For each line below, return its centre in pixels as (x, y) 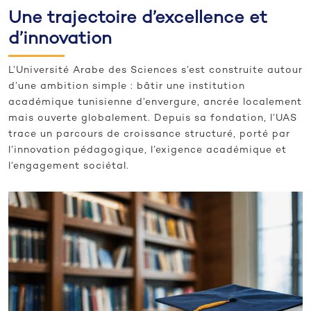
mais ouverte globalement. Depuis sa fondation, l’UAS (153, 119)
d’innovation (60, 40)
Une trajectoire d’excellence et (138, 19)
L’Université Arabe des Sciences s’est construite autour (155, 71)
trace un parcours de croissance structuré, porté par (149, 135)
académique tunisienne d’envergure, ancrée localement (155, 103)
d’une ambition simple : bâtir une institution (127, 87)
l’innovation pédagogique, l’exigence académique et (148, 151)
